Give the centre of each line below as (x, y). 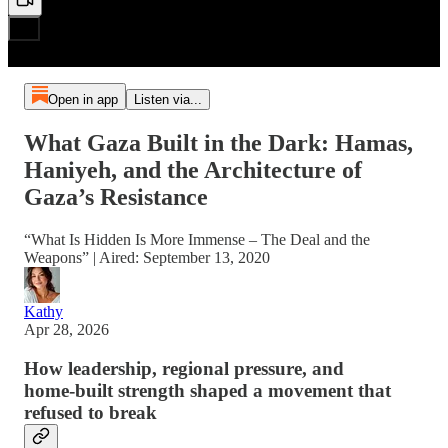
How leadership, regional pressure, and (184, 368)
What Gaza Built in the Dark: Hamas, (218, 142)
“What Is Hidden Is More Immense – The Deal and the (197, 239)
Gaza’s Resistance (116, 196)
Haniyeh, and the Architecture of (193, 169)
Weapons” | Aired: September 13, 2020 (147, 257)
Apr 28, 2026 (66, 329)
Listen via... (167, 99)
